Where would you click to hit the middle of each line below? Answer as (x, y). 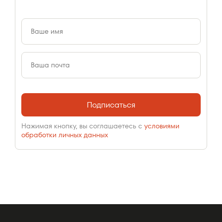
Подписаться (111, 105)
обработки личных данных (65, 135)
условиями (162, 126)
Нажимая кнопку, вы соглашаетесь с (83, 126)
